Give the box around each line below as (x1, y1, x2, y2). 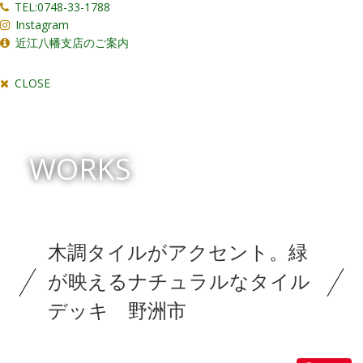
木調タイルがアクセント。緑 (48, 241, 308, 264)
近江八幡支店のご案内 (15, 35, 129, 50)
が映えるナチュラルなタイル (48, 270, 310, 293)
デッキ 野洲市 (48, 299, 186, 322)
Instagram (15, 17, 69, 32)
